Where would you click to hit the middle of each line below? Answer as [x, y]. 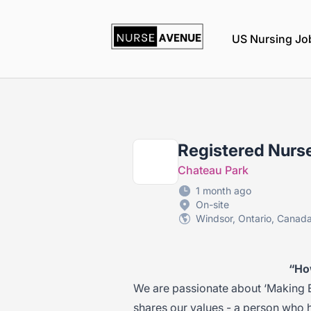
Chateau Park [213, 170]
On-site [212, 204]
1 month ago [224, 191]
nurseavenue [143, 19]
